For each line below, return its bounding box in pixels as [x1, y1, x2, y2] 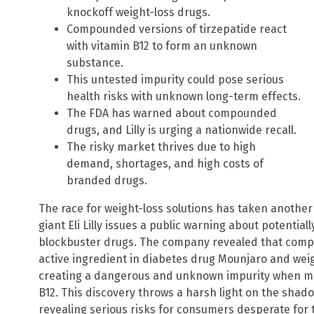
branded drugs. [67, 174, 147, 188]
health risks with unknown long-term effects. [67, 90, 301, 104]
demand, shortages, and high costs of [67, 157, 264, 171]
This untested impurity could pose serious [67, 73, 284, 87]
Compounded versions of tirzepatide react [67, 22, 287, 36]
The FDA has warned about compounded [67, 107, 277, 121]
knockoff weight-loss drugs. [67, 6, 210, 20]
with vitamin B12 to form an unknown [67, 39, 257, 53]
